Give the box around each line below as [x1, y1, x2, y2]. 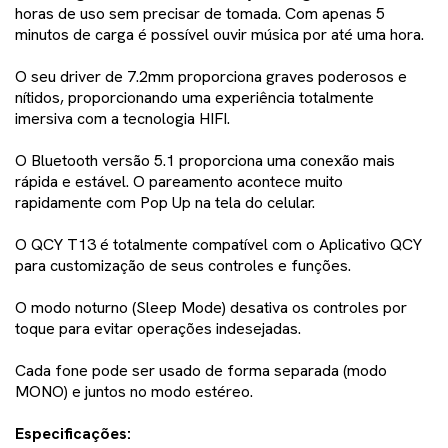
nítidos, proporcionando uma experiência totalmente [15, 87, 374, 109]
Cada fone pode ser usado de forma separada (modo [15, 360, 387, 382]
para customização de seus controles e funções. [15, 255, 351, 277]
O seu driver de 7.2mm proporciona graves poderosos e [15, 66, 407, 88]
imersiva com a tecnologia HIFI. [15, 108, 230, 130]
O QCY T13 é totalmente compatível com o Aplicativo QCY [15, 234, 422, 256]
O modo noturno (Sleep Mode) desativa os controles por [15, 297, 407, 319]
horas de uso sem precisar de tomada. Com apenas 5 [15, 3, 385, 25]
